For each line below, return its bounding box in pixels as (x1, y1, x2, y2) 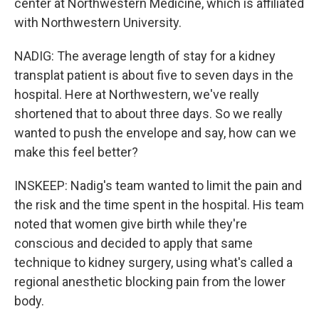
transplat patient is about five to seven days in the (14, 68, 293, 83)
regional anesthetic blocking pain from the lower (14, 274, 286, 289)
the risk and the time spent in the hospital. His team (14, 197, 304, 212)
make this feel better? (14, 145, 138, 159)
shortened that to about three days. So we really (14, 106, 283, 121)
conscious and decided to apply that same (14, 236, 253, 251)
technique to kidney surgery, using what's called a (14, 255, 293, 270)
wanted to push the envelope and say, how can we (14, 125, 296, 140)
